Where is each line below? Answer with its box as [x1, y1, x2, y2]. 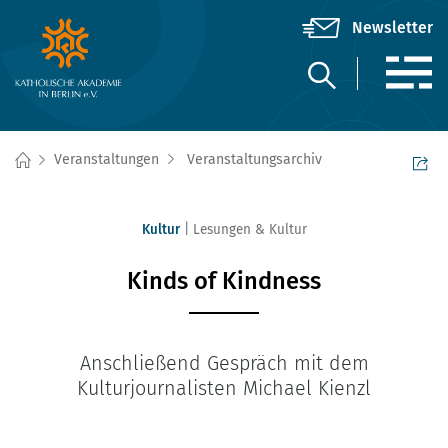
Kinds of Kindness [127, 267, 321, 295]
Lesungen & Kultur [192, 221, 307, 238]
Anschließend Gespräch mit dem [79, 352, 369, 375]
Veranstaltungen [54, 151, 159, 168]
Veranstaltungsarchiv [187, 151, 322, 168]
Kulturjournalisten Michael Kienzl [77, 377, 371, 400]
